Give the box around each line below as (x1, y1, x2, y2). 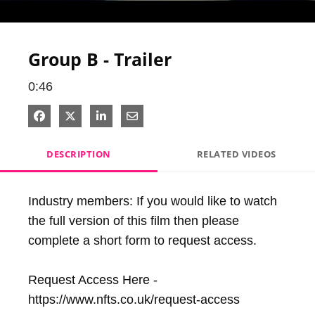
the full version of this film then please (28, 214, 239, 228)
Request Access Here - (28, 273, 157, 287)
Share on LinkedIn (105, 108, 200, 123)
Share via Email (137, 108, 217, 123)
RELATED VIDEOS (196, 148, 276, 160)
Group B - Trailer (28, 47, 172, 71)
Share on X (75, 108, 132, 123)
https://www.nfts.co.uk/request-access (28, 292, 240, 307)
